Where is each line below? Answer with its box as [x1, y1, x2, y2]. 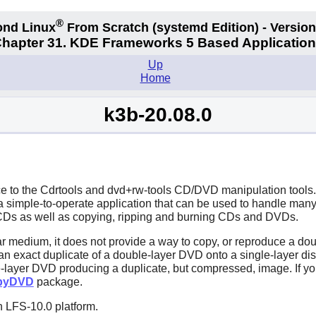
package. [33, 275, 83, 288]
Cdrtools [39, 183, 83, 196]
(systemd [152, 20, 208, 35]
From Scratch [63, 20, 152, 35]
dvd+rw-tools [107, 183, 171, 196]
